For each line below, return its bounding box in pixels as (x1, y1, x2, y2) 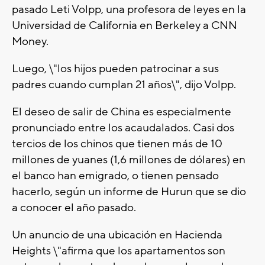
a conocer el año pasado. (12, 201, 136, 215)
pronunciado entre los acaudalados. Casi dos (12, 121, 234, 135)
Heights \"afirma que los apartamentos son (12, 244, 225, 258)
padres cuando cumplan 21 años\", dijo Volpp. (12, 77, 236, 92)
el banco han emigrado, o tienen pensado (12, 169, 219, 183)
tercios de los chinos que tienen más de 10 (12, 137, 222, 151)
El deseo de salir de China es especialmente (12, 105, 231, 119)
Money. (12, 34, 49, 49)
